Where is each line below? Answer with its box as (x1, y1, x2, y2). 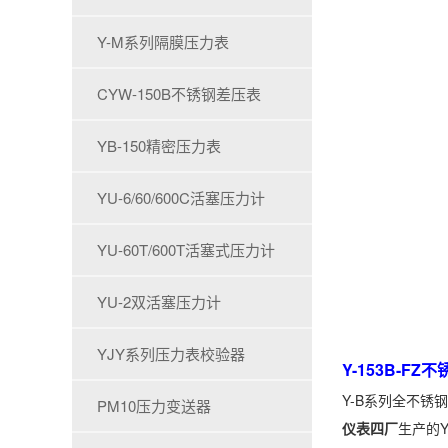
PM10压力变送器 (97, 395, 211, 416)
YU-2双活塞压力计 (97, 291, 221, 312)
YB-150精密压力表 (97, 135, 221, 156)
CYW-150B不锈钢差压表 (97, 83, 261, 104)
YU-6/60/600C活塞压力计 (97, 187, 265, 208)
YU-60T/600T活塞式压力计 (97, 239, 275, 260)
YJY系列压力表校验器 (97, 343, 245, 364)
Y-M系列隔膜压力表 (97, 31, 229, 52)
